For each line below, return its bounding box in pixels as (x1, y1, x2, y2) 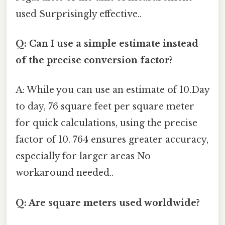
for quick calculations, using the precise (16, 118, 197, 129)
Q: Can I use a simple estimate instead (16, 38, 198, 50)
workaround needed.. (16, 167, 114, 179)
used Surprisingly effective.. (16, 8, 142, 20)
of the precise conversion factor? (16, 55, 173, 66)
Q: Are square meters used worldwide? (16, 197, 200, 208)
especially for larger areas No (16, 151, 151, 162)
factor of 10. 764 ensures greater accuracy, (16, 134, 208, 146)
